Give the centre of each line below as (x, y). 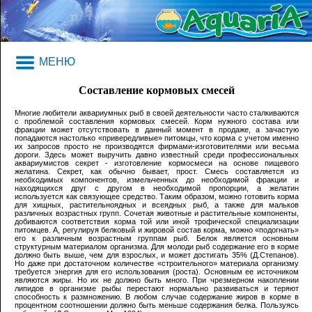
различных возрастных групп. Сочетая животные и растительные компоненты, (157, 213)
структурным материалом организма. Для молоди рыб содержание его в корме (157, 247)
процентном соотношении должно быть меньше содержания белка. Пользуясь (157, 305)
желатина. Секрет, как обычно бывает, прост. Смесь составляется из (157, 172)
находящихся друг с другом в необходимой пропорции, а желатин (157, 188)
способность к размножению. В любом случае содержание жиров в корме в (157, 297)
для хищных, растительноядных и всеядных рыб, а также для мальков (157, 205)
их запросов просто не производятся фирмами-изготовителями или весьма (157, 147)
